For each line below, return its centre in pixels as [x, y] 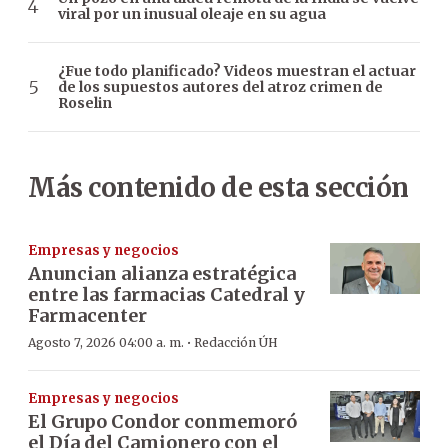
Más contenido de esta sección [218, 188]
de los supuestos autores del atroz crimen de [220, 87]
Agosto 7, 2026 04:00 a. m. [106, 343]
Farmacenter [87, 316]
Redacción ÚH [236, 343]
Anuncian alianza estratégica [162, 274]
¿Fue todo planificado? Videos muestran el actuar [237, 71]
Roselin [85, 103]
